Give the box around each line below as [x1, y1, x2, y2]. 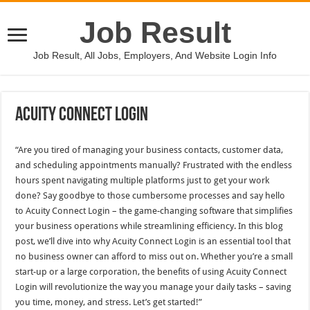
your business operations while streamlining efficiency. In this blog [15, 221, 284, 231]
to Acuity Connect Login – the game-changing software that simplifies [15, 206, 293, 216]
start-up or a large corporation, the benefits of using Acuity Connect [15, 266, 287, 277]
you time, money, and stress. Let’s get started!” [15, 297, 203, 307]
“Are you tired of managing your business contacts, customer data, [15, 145, 284, 155]
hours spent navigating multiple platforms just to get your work [15, 175, 270, 185]
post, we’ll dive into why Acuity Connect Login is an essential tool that [15, 236, 291, 246]
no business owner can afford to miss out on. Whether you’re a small [15, 251, 293, 262]
